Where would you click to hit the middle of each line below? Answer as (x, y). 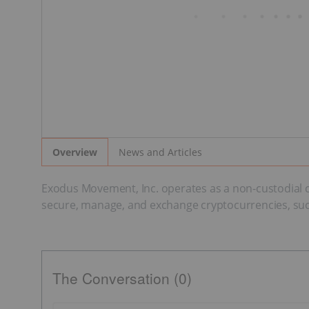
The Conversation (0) (122, 278)
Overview (75, 152)
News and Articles (160, 152)
